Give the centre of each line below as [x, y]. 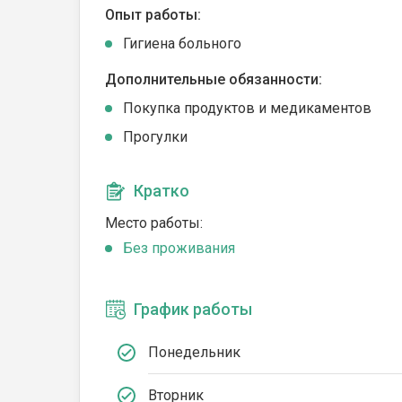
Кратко [162, 191]
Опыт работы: [153, 15]
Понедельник [194, 352]
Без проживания [179, 248]
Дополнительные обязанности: [214, 79]
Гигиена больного [182, 44]
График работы [193, 309]
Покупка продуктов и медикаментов [247, 108]
